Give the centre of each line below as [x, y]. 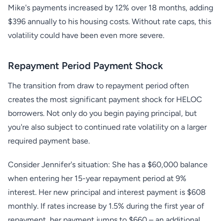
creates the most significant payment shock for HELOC [105, 99]
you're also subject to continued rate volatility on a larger [107, 127]
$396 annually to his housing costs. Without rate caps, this [110, 21]
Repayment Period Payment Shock [85, 66]
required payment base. [49, 141]
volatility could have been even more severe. [86, 35]
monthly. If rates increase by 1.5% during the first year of [106, 206]
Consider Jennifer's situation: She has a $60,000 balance [108, 165]
